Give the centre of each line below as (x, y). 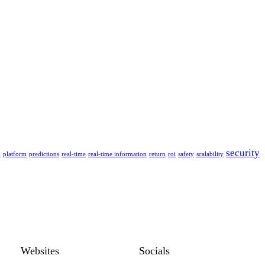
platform (15, 154)
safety (186, 154)
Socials (154, 251)
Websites (40, 251)
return (157, 154)
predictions (44, 154)
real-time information (117, 154)
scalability (210, 154)
